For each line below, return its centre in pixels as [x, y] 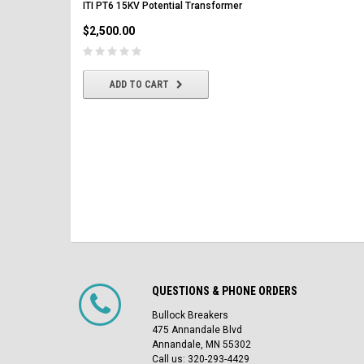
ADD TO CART [139, 84]
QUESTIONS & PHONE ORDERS [225, 291]
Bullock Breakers [190, 315]
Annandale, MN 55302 [201, 344]
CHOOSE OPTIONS [310, 69]
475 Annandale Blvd [197, 330]
